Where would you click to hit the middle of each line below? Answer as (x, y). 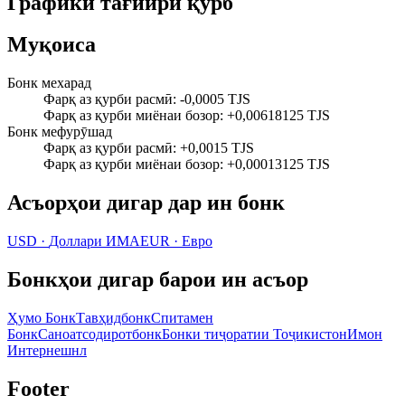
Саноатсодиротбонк (100, 334)
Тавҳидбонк (113, 317)
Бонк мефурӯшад (60, 132)
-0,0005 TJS (215, 99)
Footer (38, 388)
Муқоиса (52, 45)
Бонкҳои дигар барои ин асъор (158, 280)
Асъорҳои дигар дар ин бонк (146, 203)
